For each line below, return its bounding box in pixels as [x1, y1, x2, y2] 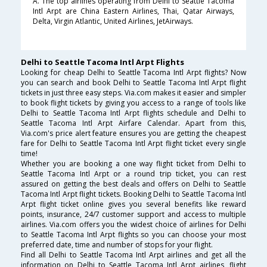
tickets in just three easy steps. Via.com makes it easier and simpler [21, 88, 246, 98]
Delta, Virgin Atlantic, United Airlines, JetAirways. [33, 16, 193, 27]
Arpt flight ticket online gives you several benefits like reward [21, 199, 246, 210]
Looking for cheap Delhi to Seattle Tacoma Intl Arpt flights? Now [21, 67, 246, 78]
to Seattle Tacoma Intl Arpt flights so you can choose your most [21, 229, 246, 240]
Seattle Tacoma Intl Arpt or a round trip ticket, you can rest [21, 169, 246, 179]
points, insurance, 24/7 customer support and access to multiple [21, 209, 246, 220]
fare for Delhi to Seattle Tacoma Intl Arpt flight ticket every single [21, 138, 246, 149]
